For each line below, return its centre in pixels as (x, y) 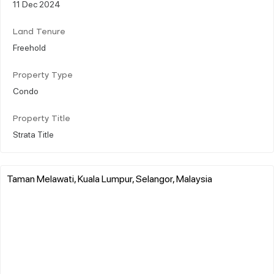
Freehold (29, 47)
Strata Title (33, 134)
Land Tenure (39, 32)
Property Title (42, 119)
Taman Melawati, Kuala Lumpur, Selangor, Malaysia (109, 178)
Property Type (43, 75)
